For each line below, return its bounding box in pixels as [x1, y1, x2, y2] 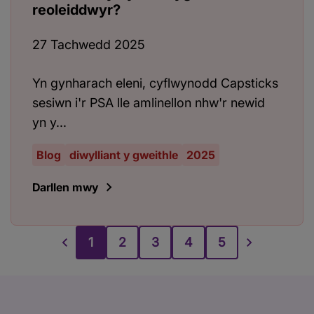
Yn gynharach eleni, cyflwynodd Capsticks [32, 76, 278, 91]
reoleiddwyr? [32, 1, 121, 19]
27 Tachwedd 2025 [32, 37, 145, 53]
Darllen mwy [32, 180, 98, 195]
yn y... [32, 115, 67, 130]
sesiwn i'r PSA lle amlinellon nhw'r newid [32, 95, 265, 111]
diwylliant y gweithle [69, 148, 178, 163]
